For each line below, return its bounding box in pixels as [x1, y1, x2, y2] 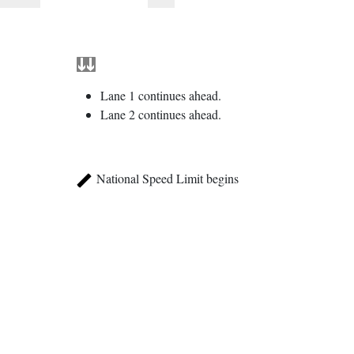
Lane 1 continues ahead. [100, 86, 221, 104]
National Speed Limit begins [92, 169, 239, 186]
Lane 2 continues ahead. [100, 105, 221, 122]
